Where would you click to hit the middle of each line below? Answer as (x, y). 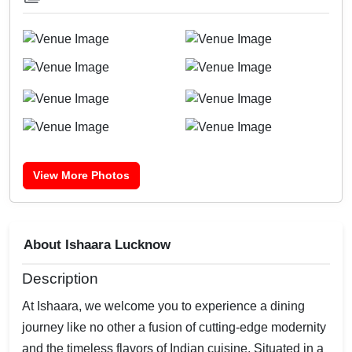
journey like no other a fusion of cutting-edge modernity (174, 328)
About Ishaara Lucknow (97, 245)
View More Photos (81, 176)
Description (60, 279)
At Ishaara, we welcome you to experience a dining (163, 306)
